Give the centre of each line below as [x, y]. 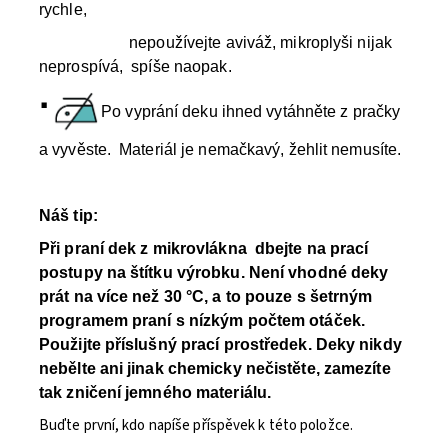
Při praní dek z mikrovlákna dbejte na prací [204, 249]
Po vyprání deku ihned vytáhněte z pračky [251, 112]
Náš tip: [68, 216]
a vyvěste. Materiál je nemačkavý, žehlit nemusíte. [220, 150]
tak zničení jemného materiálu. [155, 393]
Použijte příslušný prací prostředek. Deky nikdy [220, 345]
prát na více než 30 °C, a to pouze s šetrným [206, 297]
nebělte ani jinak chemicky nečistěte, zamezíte [215, 369]
